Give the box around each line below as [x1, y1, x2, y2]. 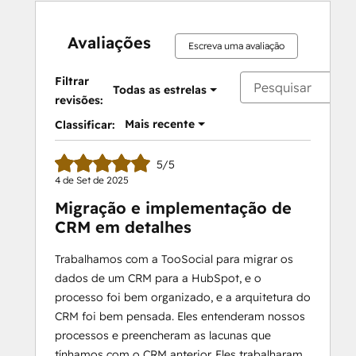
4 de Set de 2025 [55, 174, 129, 186]
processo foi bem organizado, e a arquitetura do [55, 290, 311, 304]
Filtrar [55, 74, 89, 88]
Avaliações [68, 33, 151, 52]
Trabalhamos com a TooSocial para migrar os [55, 252, 293, 266]
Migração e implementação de [55, 198, 292, 218]
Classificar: [55, 118, 114, 132]
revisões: [55, 93, 103, 107]
